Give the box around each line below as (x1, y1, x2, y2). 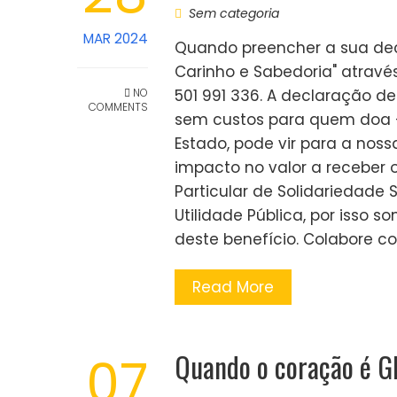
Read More (192, 276, 274, 298)
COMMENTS (89, 99, 148, 114)
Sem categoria (189, 4, 279, 22)
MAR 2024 (83, 29, 148, 48)
